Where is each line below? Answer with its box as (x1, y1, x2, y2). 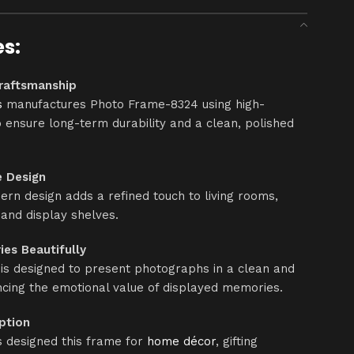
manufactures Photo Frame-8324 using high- (2, 97, 265, 111)
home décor (147, 334, 217, 348)
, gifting (216, 334, 258, 348)
